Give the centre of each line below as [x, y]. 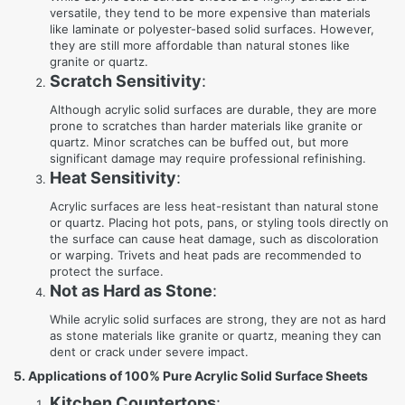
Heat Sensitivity [113, 178]
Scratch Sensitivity [126, 81]
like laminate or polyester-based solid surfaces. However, [212, 29]
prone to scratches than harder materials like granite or [206, 126]
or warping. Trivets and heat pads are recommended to [206, 255]
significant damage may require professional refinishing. [208, 158]
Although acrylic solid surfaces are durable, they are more [213, 109]
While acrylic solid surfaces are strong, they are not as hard [218, 319]
